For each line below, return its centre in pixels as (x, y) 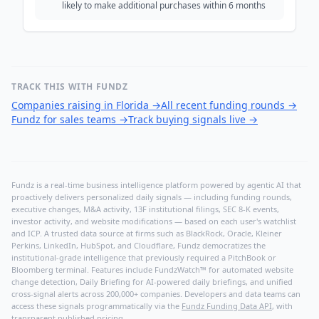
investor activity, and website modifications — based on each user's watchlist (154, 221)
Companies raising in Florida (80, 105)
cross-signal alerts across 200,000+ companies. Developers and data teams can (156, 294)
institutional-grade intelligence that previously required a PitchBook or (144, 257)
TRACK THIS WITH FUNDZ (70, 87)
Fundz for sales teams (64, 119)
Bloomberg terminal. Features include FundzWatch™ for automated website (152, 270)
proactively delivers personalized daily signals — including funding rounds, (152, 197)
